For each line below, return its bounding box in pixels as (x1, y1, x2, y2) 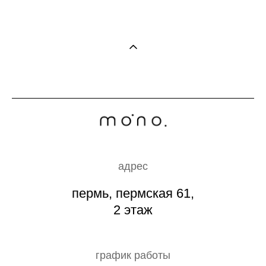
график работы (96, 249, 170, 261)
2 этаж (113, 202, 153, 217)
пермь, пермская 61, (72, 185, 194, 201)
